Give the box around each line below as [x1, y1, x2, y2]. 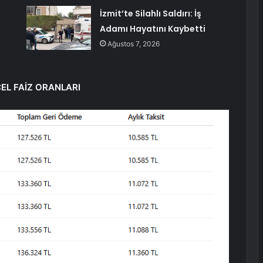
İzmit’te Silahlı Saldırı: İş [99, 8, 201, 20]
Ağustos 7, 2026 [107, 39, 160, 49]
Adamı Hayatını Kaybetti [99, 23, 205, 35]
